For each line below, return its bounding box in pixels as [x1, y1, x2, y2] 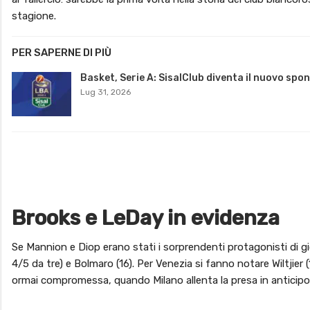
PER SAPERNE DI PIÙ [12, 46, 111, 59]
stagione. [12, 9, 56, 22]
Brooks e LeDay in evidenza [12, 205, 280, 230]
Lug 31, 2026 [80, 86, 131, 97]
